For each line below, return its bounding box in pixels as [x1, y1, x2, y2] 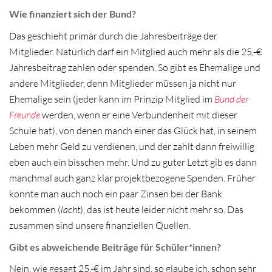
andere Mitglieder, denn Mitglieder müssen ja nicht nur [9, 77, 236, 90]
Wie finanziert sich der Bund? [9, 8, 136, 20]
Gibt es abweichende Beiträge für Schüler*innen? [9, 240, 221, 253]
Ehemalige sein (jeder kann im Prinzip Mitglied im [9, 93, 214, 106]
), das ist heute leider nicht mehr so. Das [80, 203, 243, 216]
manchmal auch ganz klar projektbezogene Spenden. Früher [9, 172, 256, 185]
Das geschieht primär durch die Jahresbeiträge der [9, 30, 217, 42]
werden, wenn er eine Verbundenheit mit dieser [40, 109, 237, 121]
